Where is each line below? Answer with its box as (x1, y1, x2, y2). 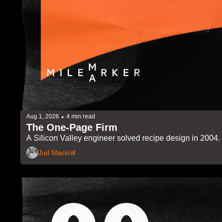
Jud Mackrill (38, 149, 75, 157)
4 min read (66, 113, 95, 120)
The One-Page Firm (26, 121, 117, 133)
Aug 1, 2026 (26, 113, 59, 120)
